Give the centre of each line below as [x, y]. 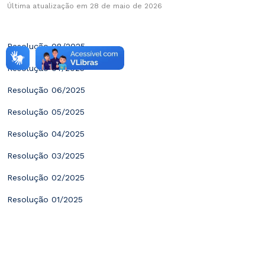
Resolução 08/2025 [46, 46]
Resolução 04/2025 [46, 134]
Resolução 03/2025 [46, 156]
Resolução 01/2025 [45, 200]
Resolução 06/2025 [46, 90]
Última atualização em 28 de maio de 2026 [85, 6]
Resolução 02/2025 [46, 178]
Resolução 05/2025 [46, 112]
